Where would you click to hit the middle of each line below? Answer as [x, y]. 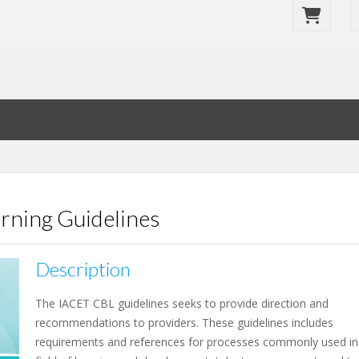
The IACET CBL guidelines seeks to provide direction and [182, 303]
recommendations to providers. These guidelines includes [184, 323]
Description [83, 269]
